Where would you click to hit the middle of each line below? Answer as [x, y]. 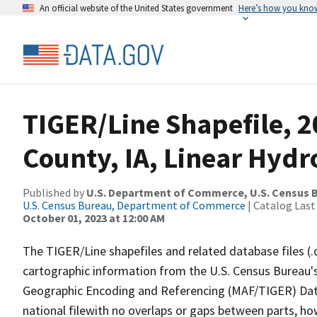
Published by [54, 192]
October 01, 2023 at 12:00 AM [94, 218]
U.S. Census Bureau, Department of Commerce [134, 205]
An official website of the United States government [136, 8]
